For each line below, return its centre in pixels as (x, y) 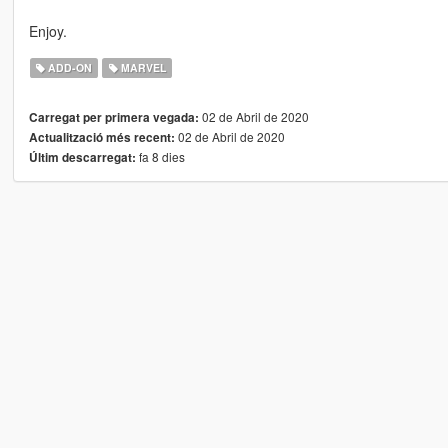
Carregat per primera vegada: (113, 117)
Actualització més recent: (101, 137)
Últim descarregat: (82, 157)
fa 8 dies (160, 156)
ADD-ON (69, 67)
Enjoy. (47, 30)
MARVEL (141, 67)
